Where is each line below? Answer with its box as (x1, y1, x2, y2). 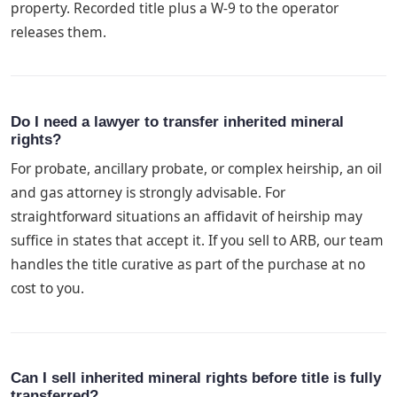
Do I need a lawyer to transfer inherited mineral (11, 113, 344, 130)
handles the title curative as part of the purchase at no (11, 254, 365, 275)
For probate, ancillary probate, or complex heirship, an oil (11, 159, 382, 179)
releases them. (11, 21, 106, 42)
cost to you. (11, 278, 84, 299)
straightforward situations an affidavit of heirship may (11, 206, 362, 227)
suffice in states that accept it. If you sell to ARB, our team (11, 230, 384, 251)
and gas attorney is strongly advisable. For (11, 183, 285, 203)
